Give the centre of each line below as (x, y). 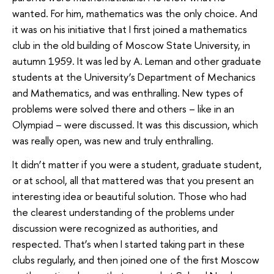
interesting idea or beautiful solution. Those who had (129, 196)
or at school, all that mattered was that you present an (133, 180)
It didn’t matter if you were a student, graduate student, (137, 165)
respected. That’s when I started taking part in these (128, 244)
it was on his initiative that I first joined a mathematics (130, 29)
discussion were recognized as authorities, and (115, 228)
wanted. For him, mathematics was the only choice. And (135, 13)
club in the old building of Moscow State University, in (131, 45)
